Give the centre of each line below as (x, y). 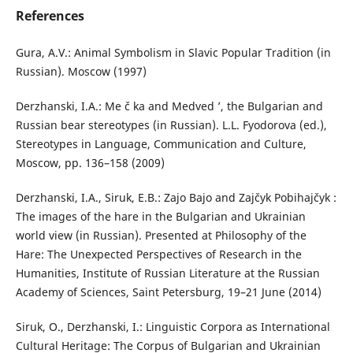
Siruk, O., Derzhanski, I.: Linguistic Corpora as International (173, 327)
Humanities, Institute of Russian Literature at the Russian (167, 273)
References (50, 16)
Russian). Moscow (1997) (81, 72)
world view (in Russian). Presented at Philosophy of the (161, 236)
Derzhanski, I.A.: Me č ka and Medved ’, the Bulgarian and (169, 106)
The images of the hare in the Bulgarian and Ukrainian (160, 217)
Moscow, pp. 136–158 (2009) (90, 163)
